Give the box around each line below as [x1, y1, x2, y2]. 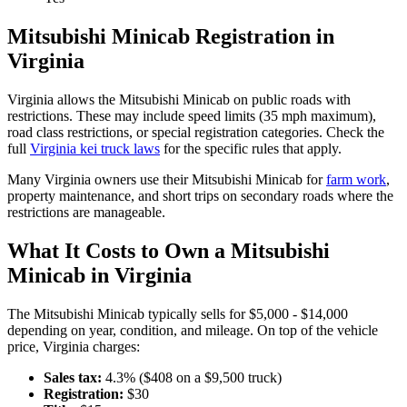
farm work [326, 172, 386, 188]
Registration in [190, 25, 334, 49]
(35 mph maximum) [255, 108, 372, 124]
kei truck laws [76, 141, 160, 157]
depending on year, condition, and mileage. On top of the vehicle [7, 322, 378, 338]
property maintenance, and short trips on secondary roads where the [7, 188, 393, 204]
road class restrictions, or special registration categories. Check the [7, 124, 384, 141]
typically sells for [144, 305, 245, 322]
